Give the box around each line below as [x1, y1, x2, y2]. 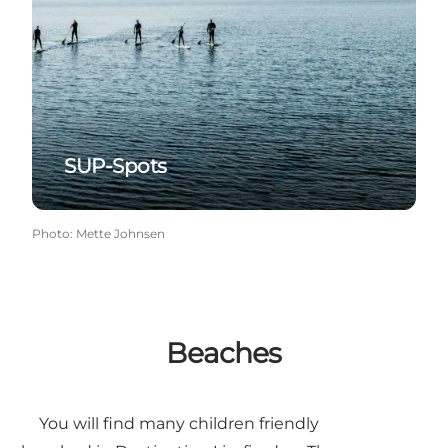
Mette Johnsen [76, 226, 165, 242]
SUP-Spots [64, 154, 167, 179]
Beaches [166, 336, 282, 371]
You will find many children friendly [38, 414, 319, 434]
